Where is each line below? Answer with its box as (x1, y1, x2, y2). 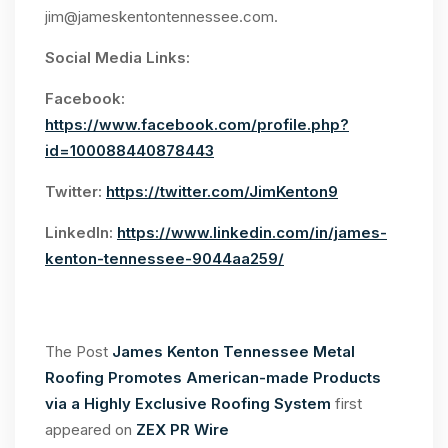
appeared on (45, 420, 136, 440)
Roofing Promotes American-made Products (45, 368, 381, 388)
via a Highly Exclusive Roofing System (45, 394, 335, 414)
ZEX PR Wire (136, 420, 229, 440)
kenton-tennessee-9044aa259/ (45, 249, 284, 269)
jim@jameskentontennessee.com (45, 7, 274, 27)
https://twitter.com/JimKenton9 (106, 182, 338, 202)
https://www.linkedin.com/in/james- (117, 223, 387, 243)
